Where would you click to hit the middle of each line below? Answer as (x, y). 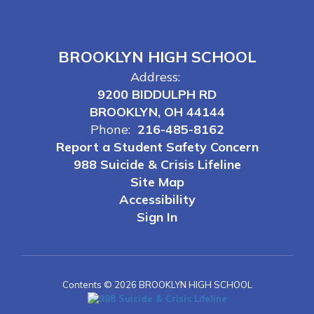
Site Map (157, 182)
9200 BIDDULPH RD (157, 94)
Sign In (157, 217)
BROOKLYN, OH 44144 (157, 112)
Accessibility (157, 199)
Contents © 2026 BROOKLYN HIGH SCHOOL (157, 285)
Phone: (110, 129)
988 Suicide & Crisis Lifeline (157, 164)
